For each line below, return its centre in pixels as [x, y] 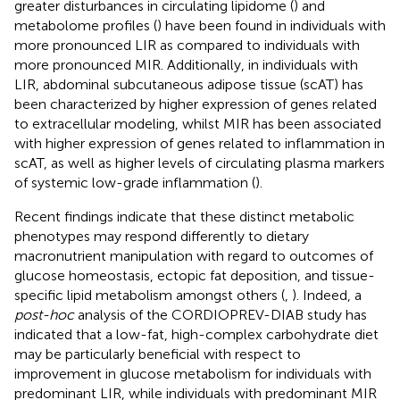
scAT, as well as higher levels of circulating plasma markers [200, 162]
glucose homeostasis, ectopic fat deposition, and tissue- [195, 275]
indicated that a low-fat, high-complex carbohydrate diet [196, 334]
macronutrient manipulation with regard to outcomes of [194, 255]
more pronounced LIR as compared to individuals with [187, 45]
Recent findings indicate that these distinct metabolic [184, 216]
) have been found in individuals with [271, 25]
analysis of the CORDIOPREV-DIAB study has [221, 314]
